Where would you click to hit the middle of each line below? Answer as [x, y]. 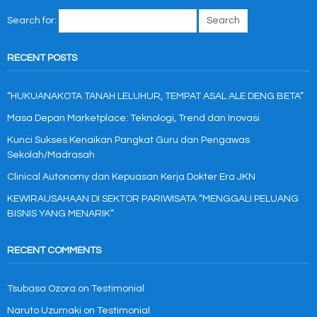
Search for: [32, 21]
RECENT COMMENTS [54, 250]
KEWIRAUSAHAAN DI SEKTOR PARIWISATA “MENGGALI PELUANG [153, 199]
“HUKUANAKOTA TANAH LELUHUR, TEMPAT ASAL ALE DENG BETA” [155, 96]
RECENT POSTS [42, 58]
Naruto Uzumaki [44, 311]
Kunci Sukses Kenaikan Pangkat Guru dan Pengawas [128, 140]
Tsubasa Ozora [41, 289]
